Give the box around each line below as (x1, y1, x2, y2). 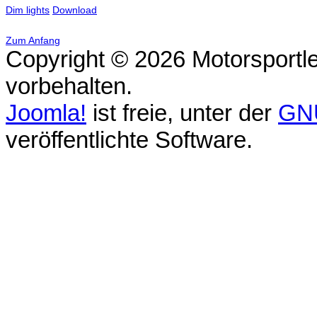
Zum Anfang (6, 35, 60, 47)
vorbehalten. (6, 73, 132, 100)
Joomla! (6, 100, 86, 127)
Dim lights (6, 4, 50, 16)
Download (52, 4, 97, 16)
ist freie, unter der (86, 100, 278, 127)
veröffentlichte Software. (6, 127, 253, 154)
